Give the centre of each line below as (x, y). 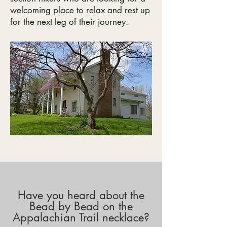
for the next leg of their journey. (69, 22)
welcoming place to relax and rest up (80, 10)
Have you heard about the (81, 195)
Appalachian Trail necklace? (81, 217)
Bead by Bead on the (81, 206)
